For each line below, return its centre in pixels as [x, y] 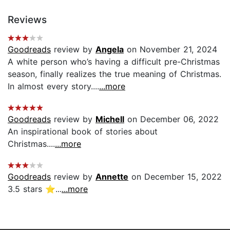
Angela [110, 49]
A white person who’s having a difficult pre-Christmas [114, 61]
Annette [112, 176]
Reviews [27, 20]
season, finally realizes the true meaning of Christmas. [114, 74]
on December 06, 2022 [171, 119]
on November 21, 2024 [170, 49]
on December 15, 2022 [175, 176]
